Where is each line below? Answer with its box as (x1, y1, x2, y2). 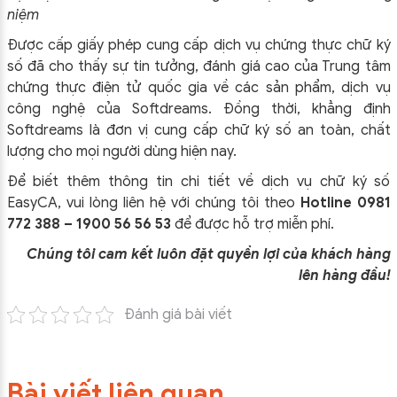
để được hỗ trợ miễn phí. (174, 215, 334, 233)
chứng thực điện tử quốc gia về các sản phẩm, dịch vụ (6, 79, 391, 97)
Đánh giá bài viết (124, 306, 232, 323)
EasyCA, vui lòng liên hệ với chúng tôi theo (6, 194, 300, 212)
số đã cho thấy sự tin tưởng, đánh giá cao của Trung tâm (6, 58, 391, 75)
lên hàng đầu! (298, 267, 391, 284)
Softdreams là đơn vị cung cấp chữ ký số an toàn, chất (6, 121, 391, 139)
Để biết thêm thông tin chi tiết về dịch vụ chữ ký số (6, 173, 391, 191)
